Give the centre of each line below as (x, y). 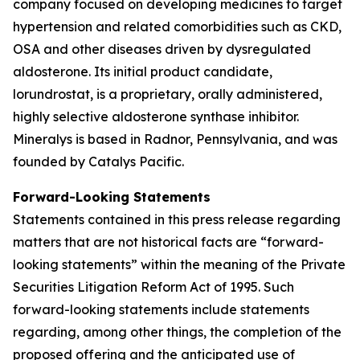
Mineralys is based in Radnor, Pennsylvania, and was (175, 139)
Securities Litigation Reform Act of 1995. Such (153, 287)
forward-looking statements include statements (161, 309)
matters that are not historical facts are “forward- (168, 242)
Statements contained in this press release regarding (177, 219)
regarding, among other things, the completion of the (177, 332)
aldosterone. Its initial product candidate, (143, 72)
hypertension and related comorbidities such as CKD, (177, 27)
